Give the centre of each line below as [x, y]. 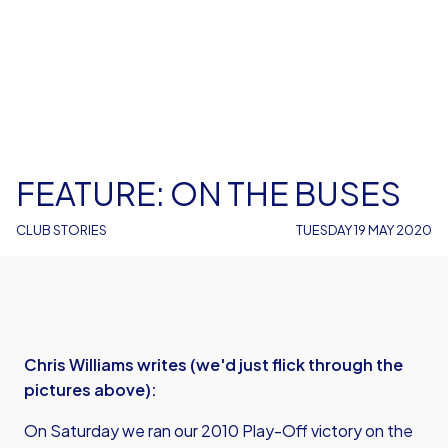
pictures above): [90, 389]
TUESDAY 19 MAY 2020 [364, 230]
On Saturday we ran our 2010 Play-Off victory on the [218, 430]
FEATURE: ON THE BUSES [208, 193]
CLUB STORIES [61, 230]
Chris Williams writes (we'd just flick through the [213, 364]
